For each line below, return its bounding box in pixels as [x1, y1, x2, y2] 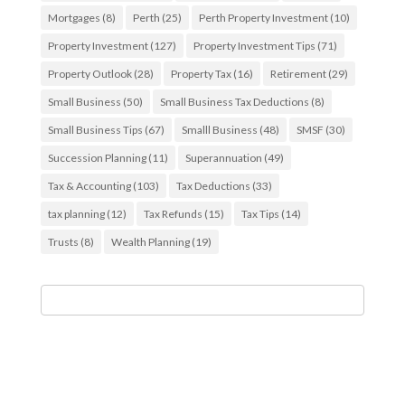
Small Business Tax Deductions [159, 95, 309, 108]
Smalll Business [181, 123, 258, 137]
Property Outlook [47, 67, 132, 80]
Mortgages [47, 11, 100, 24]
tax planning [47, 207, 105, 221]
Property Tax [170, 67, 231, 80]
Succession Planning [47, 151, 146, 165]
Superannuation [184, 151, 262, 165]
